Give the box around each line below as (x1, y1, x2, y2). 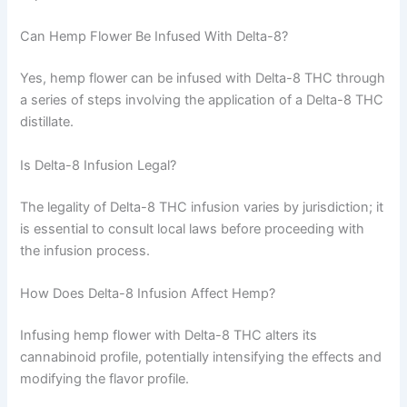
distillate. (20, 114, 74, 131)
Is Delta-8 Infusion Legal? (20, 156, 177, 174)
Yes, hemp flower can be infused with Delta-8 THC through (20, 70, 386, 87)
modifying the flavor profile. (20, 370, 190, 387)
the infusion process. (20, 242, 151, 259)
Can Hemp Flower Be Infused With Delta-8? (20, 28, 289, 45)
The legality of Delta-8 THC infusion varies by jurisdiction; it (20, 198, 384, 215)
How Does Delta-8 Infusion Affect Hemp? (20, 284, 276, 302)
